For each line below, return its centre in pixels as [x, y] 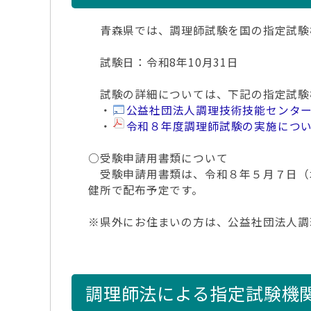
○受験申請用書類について [158, 158]
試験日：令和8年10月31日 [163, 62]
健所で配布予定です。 [146, 190]
